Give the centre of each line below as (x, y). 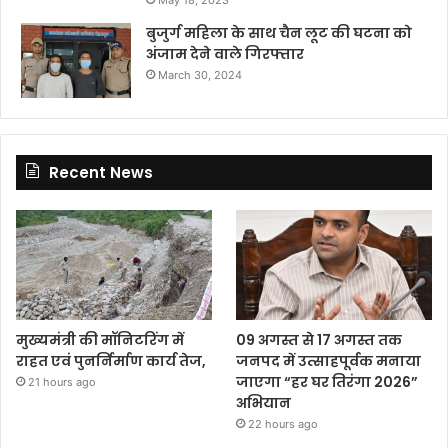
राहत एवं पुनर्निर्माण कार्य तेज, (111, 361)
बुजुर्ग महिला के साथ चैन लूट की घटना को (279, 32)
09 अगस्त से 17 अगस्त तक (319, 340)
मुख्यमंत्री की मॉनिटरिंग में (100, 340)
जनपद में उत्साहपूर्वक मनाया (329, 361)
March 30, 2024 (200, 74)
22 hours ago (283, 424)
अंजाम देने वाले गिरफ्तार (225, 53)
